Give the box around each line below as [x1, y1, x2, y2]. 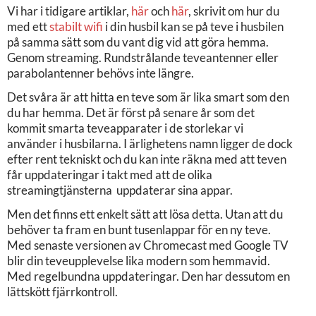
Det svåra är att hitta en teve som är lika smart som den [7, 89, 289, 104]
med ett [7, 18, 49, 34]
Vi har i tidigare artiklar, [7, 3, 131, 18]
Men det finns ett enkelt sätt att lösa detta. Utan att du [7, 206, 283, 221]
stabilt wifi [49, 18, 103, 34]
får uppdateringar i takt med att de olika [7, 166, 212, 182]
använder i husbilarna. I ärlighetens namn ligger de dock [7, 135, 293, 151]
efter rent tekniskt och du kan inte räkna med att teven [7, 151, 286, 166]
